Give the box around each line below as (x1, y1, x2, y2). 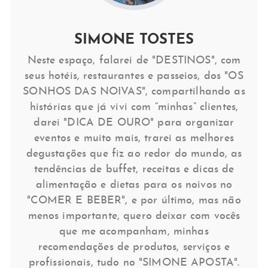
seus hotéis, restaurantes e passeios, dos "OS (25, 71, 243, 83)
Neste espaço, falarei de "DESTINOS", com (27, 55, 241, 67)
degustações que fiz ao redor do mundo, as (26, 148, 242, 160)
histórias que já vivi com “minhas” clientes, (29, 102, 239, 114)
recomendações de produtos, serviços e (38, 242, 230, 254)
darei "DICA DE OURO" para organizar (33, 117, 234, 129)
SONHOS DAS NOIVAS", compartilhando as (23, 86, 245, 98)
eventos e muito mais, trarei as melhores (34, 133, 234, 145)
